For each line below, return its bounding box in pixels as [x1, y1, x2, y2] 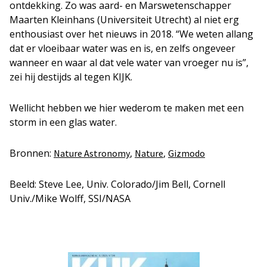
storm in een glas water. [10, 116, 117, 129]
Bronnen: [10, 147, 54, 160]
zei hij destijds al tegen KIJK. [10, 70, 132, 83]
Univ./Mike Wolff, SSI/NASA [10, 192, 131, 205]
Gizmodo [168, 147, 205, 159]
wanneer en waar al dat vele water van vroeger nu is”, [10, 56, 249, 69]
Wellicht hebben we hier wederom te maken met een [10, 101, 244, 114]
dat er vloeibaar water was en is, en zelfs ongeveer [10, 42, 235, 55]
